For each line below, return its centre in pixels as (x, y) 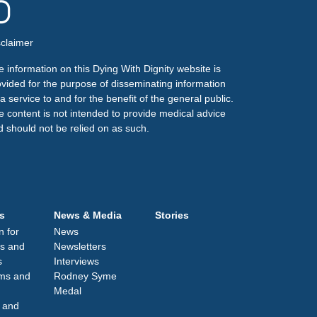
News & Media (88, 215)
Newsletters (80, 246)
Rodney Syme (85, 276)
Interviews (76, 261)
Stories (172, 215)
